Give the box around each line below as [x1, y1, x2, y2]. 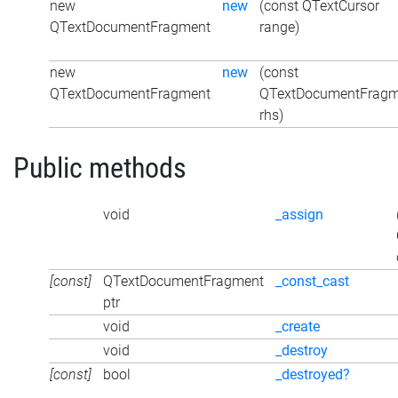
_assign [275, 205, 323, 223]
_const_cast [275, 272, 349, 290]
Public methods [13, 150, 187, 185]
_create [275, 317, 320, 335]
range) [259, 19, 299, 36]
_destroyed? [275, 365, 350, 383]
